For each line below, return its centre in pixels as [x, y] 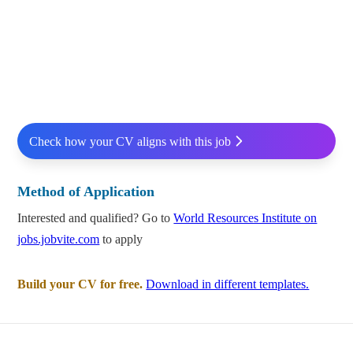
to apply [121, 240]
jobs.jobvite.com [59, 240]
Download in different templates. [228, 284]
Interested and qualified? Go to [96, 218]
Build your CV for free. [80, 284]
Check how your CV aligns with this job [130, 141]
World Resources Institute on [245, 218]
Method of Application [86, 192]
